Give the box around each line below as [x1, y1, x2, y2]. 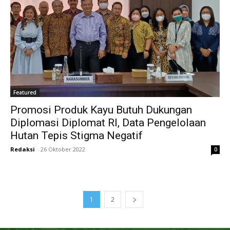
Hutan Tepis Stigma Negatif [10, 129, 143, 142]
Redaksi [10, 145, 35, 154]
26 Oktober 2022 [41, 145, 85, 154]
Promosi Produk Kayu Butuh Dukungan [10, 104, 192, 117]
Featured [13, 89, 36, 97]
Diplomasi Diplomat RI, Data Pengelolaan [10, 117, 206, 129]
